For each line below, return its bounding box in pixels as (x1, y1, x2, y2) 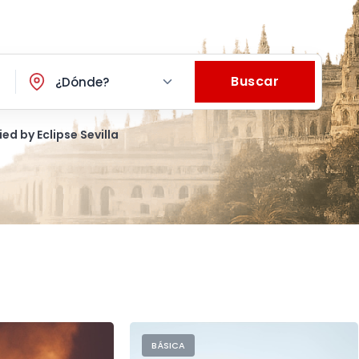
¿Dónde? (55, 73, 110, 91)
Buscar (231, 72, 280, 91)
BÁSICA (151, 339, 185, 352)
